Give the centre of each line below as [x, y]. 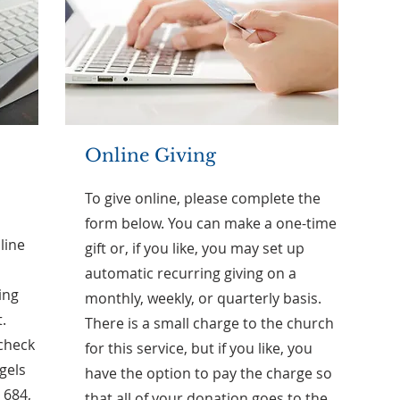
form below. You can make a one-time [211, 223]
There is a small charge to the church [209, 323]
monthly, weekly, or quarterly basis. [203, 298]
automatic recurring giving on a [191, 273]
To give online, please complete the [203, 198]
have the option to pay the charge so [208, 373]
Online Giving [150, 155]
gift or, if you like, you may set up [195, 248]
